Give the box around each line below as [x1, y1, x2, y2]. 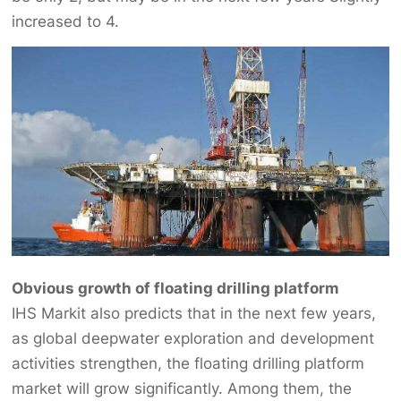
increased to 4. [12, 12, 120, 30]
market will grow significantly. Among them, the [12, 380, 353, 398]
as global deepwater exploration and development [12, 329, 375, 348]
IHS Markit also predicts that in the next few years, [12, 304, 377, 323]
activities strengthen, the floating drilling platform [12, 354, 365, 373]
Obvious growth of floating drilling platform [12, 279, 340, 298]
